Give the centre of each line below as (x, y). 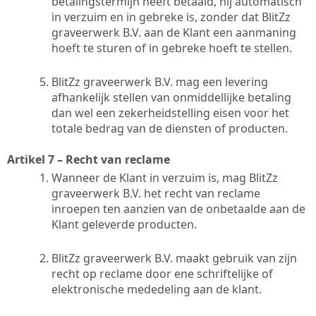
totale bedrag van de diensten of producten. (170, 128)
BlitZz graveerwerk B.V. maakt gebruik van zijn (174, 258)
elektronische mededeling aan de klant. (157, 289)
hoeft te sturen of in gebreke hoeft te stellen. (172, 48)
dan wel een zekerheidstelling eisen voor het (170, 113)
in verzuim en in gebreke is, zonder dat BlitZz (171, 17)
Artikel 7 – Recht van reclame (89, 159)
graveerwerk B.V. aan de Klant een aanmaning (174, 32)
